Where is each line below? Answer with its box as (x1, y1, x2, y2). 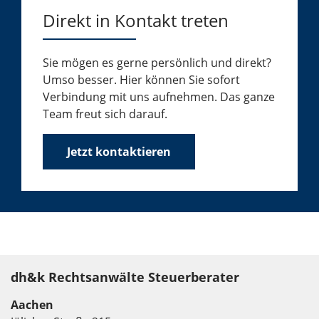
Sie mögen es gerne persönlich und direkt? (43, 54, 271, 70)
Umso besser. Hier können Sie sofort (43, 71, 240, 88)
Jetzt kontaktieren (67, 143, 171, 159)
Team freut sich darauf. (43, 105, 167, 122)
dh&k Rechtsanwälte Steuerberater (11, 268, 239, 286)
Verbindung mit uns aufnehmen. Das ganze (43, 88, 275, 105)
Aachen (11, 297, 53, 313)
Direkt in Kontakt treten (43, 8, 229, 32)
